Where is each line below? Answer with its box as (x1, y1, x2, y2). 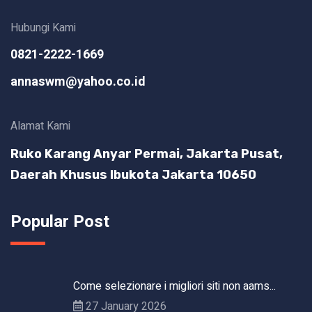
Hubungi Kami (10, 19, 76, 37)
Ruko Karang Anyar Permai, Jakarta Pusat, (10, 146, 283, 162)
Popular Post (10, 210, 109, 235)
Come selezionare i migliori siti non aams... (73, 278, 276, 295)
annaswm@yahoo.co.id (10, 72, 146, 92)
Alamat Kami (10, 118, 70, 135)
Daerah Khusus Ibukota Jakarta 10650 (10, 167, 256, 183)
